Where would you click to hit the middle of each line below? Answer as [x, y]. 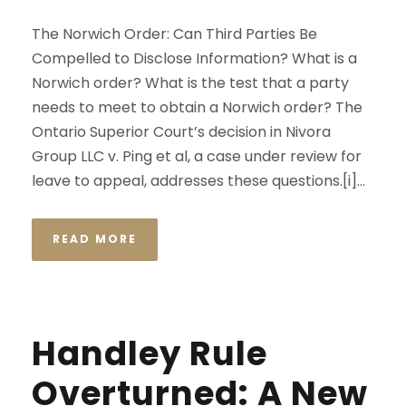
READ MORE [95, 239]
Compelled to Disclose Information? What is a [194, 58]
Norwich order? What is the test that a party [190, 83]
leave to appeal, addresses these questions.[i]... [198, 181]
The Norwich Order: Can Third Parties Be [174, 34]
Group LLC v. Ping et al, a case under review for [197, 156]
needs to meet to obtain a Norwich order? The [197, 107]
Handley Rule [150, 353]
